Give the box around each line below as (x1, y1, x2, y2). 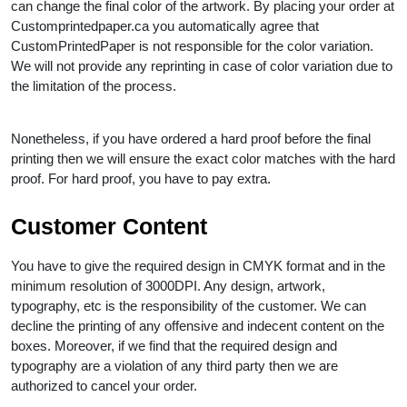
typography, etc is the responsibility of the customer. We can (11, 297, 366, 313)
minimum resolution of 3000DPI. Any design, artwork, (11, 277, 325, 293)
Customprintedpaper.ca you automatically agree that (11, 17, 319, 34)
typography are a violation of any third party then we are (11, 357, 338, 373)
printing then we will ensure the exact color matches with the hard (11, 150, 395, 166)
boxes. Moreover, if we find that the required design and (11, 337, 337, 353)
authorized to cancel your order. (11, 377, 201, 393)
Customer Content (11, 213, 207, 239)
